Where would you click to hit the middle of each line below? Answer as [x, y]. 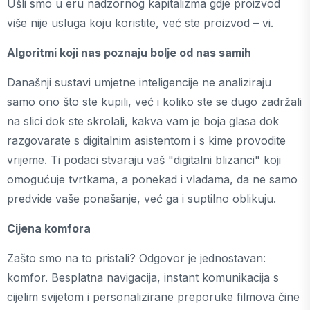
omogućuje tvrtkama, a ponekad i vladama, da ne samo [152, 179]
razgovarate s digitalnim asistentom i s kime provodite [146, 140]
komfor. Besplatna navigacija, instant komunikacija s [143, 277]
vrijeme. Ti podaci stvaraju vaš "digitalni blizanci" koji [144, 160]
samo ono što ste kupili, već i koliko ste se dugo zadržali [154, 102]
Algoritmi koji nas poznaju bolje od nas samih [129, 53]
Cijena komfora [49, 228]
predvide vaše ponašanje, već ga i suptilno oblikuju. [142, 199]
